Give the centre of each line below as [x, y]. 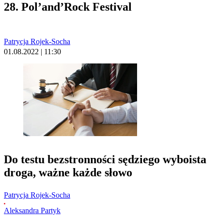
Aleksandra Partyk [32, 211]
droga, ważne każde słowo [68, 173]
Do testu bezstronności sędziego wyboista [105, 160]
